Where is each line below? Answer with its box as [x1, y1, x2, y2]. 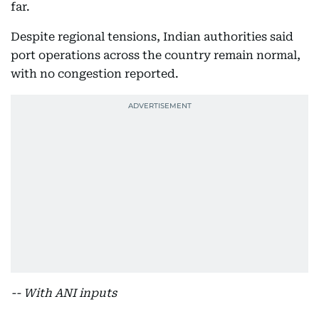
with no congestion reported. [11, 66, 179, 80]
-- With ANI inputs [11, 286, 117, 300]
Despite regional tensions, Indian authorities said [11, 29, 293, 43]
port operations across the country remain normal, [11, 48, 300, 62]
